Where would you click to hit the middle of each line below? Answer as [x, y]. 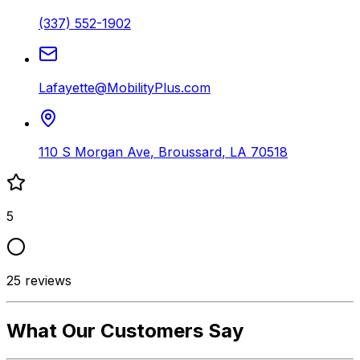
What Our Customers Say [125, 330]
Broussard [190, 151]
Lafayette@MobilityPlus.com [125, 87]
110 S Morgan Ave [94, 151]
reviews [46, 280]
